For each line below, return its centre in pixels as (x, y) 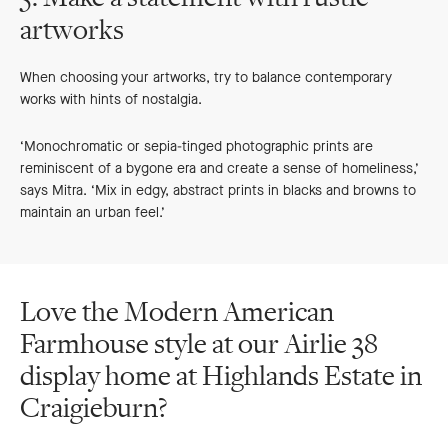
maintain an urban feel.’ (92, 213)
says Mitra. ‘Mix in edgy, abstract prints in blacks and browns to (218, 191)
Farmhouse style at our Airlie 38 (199, 344)
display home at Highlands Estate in (221, 376)
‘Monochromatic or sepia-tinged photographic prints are (196, 147)
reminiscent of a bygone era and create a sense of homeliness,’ (219, 169)
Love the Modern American (177, 312)
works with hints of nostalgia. (111, 100)
